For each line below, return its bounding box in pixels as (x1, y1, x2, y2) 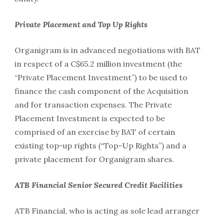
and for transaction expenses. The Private (15, 100, 172, 110)
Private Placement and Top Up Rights (15, 19, 147, 30)
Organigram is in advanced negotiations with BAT (15, 45, 200, 55)
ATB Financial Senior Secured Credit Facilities (15, 180, 182, 190)
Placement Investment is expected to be (15, 113, 165, 124)
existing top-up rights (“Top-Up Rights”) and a (15, 141, 186, 151)
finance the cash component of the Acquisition (15, 86, 188, 96)
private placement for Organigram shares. (15, 154, 174, 164)
